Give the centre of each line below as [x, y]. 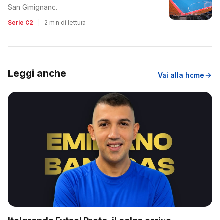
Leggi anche [37, 73]
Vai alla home [181, 75]
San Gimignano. [33, 7]
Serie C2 [21, 23]
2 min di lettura [65, 23]
